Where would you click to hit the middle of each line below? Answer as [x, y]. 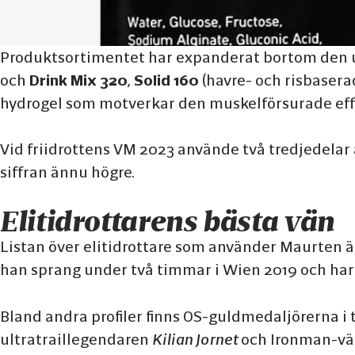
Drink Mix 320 [78, 80]
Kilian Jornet [195, 339]
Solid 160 [166, 80]
